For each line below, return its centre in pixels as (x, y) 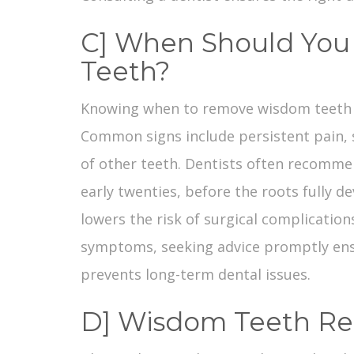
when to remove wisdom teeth (247, 108)
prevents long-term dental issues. (196, 274)
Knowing (112, 108)
